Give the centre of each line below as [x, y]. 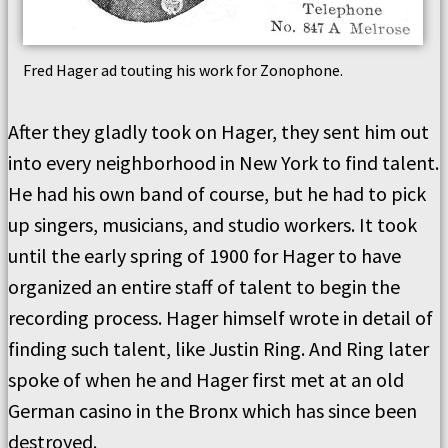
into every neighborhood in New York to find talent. [223, 162]
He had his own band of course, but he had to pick [217, 193]
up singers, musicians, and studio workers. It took [212, 224]
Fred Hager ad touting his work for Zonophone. [183, 70]
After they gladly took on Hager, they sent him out [218, 131]
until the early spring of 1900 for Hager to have [204, 255]
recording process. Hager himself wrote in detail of [220, 317]
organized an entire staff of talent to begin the [204, 286]
